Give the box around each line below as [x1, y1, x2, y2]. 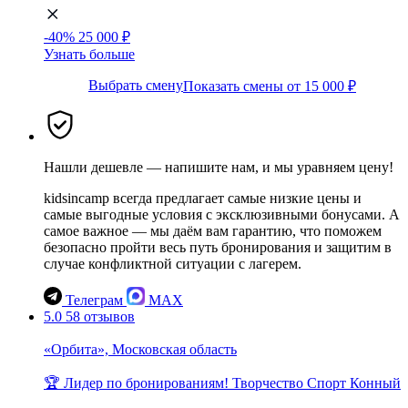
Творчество [232, 374, 303, 391]
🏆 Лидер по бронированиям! [44, 374, 232, 391]
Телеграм [66, 291, 123, 308]
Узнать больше [44, 46, 135, 62]
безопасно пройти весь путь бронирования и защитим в [44, 239, 392, 255]
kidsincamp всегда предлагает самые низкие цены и [44, 189, 362, 206]
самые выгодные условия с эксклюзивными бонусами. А [44, 206, 400, 222]
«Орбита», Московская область [44, 341, 237, 357]
